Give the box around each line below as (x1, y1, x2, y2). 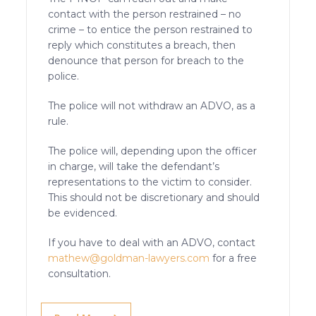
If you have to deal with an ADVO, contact (48, 236, 256, 249)
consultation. (48, 267, 111, 280)
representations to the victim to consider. (48, 175, 253, 188)
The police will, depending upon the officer (48, 144, 257, 157)
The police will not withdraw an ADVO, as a (48, 99, 256, 112)
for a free (209, 251, 257, 265)
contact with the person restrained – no (48, 7, 242, 20)
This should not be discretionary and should (48, 190, 260, 204)
